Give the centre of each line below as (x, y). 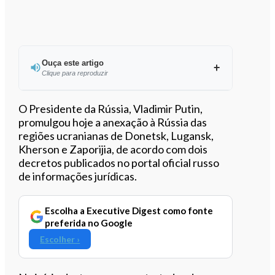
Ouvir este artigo (132, 107)
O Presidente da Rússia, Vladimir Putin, (111, 108)
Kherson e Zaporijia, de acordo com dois (113, 149)
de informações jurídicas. (78, 176)
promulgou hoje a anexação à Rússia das (113, 122)
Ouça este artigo (72, 63)
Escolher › (60, 239)
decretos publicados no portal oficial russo (119, 162)
